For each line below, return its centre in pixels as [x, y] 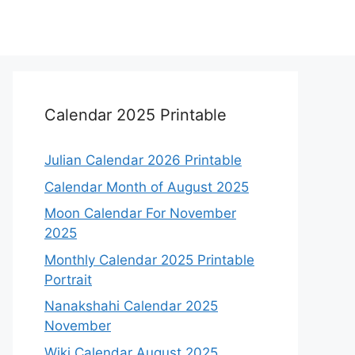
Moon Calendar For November [140, 213]
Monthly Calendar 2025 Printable [149, 260]
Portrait [68, 279]
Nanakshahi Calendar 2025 [131, 306]
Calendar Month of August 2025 [147, 187]
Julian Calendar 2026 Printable [143, 160]
